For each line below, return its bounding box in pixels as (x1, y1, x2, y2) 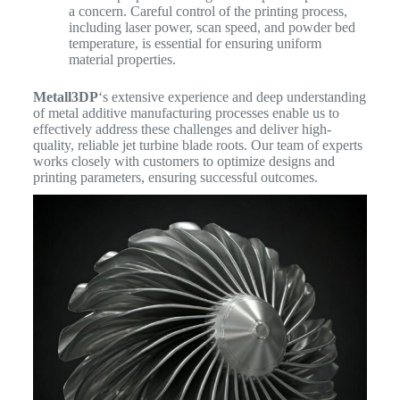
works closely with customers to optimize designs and (32, 154, 335, 170)
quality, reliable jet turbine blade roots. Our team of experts (32, 137, 362, 154)
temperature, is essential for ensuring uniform (68, 36, 321, 52)
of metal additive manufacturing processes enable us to (32, 105, 339, 121)
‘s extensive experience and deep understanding (97, 89, 366, 105)
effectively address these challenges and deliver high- (32, 121, 331, 137)
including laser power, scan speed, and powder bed (68, 20, 355, 36)
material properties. (68, 52, 176, 68)
